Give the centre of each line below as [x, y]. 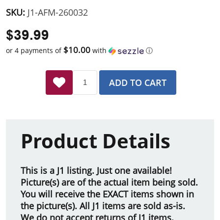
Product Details [96, 141]
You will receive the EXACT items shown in [107, 194]
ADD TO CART [138, 82]
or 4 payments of [35, 50]
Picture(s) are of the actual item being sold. [109, 182]
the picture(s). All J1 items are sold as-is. [103, 206]
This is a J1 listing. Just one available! [96, 170]
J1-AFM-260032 [58, 13]
